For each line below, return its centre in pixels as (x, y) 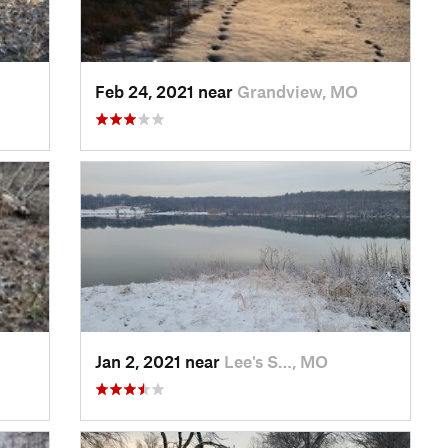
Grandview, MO (297, 90)
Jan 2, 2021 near (159, 360)
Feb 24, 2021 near (165, 90)
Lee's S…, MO (275, 360)
